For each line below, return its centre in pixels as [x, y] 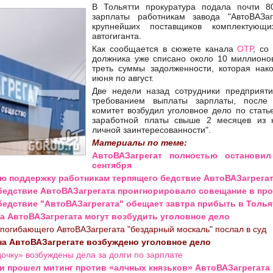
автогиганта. [117, 36]
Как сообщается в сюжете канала [165, 49]
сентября [112, 165]
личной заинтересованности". [154, 130]
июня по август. [125, 78]
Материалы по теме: [140, 143]
